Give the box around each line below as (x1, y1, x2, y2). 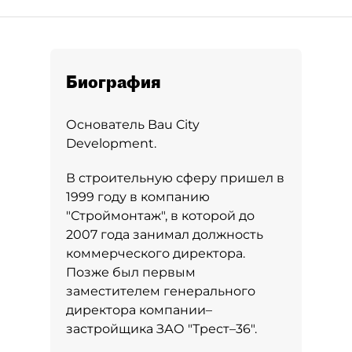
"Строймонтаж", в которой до (66, 208, 255, 223)
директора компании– (66, 302, 212, 317)
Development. (66, 136, 156, 151)
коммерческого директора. (66, 246, 245, 261)
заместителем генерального (66, 284, 255, 299)
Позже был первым (66, 265, 196, 280)
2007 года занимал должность (66, 227, 263, 242)
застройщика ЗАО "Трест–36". (66, 321, 257, 336)
